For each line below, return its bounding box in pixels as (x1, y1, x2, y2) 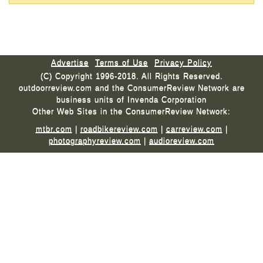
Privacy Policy (154, 58, 212, 68)
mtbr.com (35, 124, 72, 134)
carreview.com (166, 124, 222, 134)
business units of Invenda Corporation (56, 95, 207, 104)
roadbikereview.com (80, 124, 158, 134)
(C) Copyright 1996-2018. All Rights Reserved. (40, 72, 223, 81)
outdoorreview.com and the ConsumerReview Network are (18, 83, 245, 93)
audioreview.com (149, 136, 214, 146)
